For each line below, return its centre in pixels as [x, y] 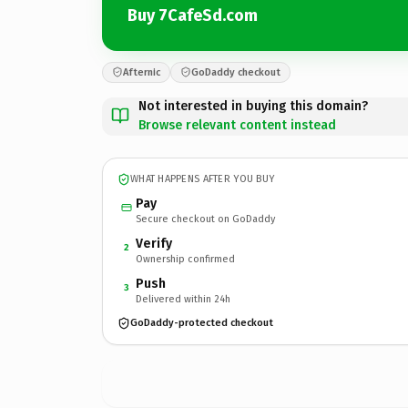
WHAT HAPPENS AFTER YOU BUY [203, 179]
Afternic [142, 72]
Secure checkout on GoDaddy [205, 219]
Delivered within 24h [183, 299]
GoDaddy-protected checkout [202, 323]
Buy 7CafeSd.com [193, 15]
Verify [154, 243]
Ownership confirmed [185, 259]
